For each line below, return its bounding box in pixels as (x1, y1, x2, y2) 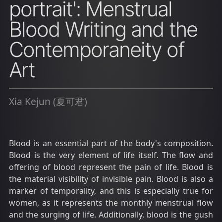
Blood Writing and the (9, 17, 197, 42)
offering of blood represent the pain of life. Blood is (9, 162, 213, 173)
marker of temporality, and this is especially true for (9, 185, 213, 197)
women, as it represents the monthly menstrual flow (9, 197, 213, 209)
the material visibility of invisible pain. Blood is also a (9, 173, 213, 185)
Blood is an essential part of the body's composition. (9, 138, 213, 149)
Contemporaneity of (9, 37, 184, 62)
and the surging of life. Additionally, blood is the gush (9, 209, 213, 221)
